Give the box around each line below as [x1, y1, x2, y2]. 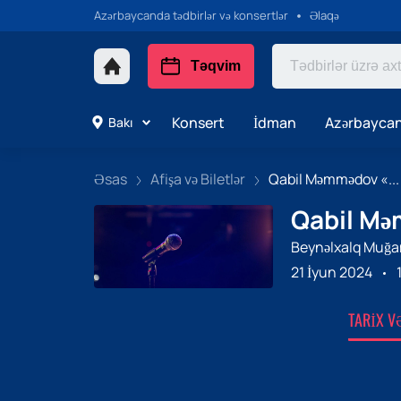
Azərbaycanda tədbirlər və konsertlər [93, 7, 288, 23]
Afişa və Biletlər [149, 169, 245, 189]
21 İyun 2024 [290, 261, 372, 282]
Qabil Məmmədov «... [268, 169, 399, 189]
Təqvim [190, 58, 241, 73]
